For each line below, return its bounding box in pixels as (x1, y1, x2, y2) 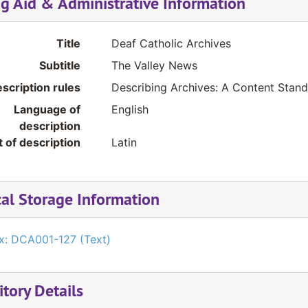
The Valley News (111, 58, 197, 72)
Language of (13, 102, 80, 116)
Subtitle (38, 58, 80, 72)
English (111, 102, 148, 116)
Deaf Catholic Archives (111, 36, 231, 50)
